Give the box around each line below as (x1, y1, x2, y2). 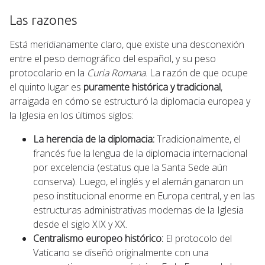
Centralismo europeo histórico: (33, 231, 163, 245)
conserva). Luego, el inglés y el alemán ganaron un (33, 174, 243, 188)
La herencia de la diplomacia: (33, 132, 154, 146)
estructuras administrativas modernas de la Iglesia (33, 203, 244, 216)
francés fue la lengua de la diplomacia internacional (33, 146, 247, 160)
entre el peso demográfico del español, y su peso (9, 51, 216, 65)
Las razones (9, 12, 77, 27)
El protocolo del (163, 231, 232, 245)
